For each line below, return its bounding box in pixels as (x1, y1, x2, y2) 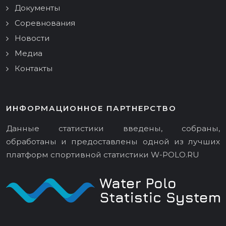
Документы (15, 3, 60, 13)
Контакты (15, 64, 52, 73)
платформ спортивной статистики (6, 150, 151, 159)
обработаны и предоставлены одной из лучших (6, 137, 220, 146)
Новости (15, 33, 49, 43)
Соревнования (15, 18, 75, 28)
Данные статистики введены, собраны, (6, 124, 220, 133)
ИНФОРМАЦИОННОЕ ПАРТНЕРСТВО (6, 103, 177, 113)
